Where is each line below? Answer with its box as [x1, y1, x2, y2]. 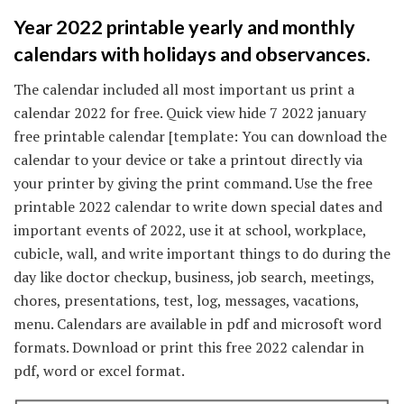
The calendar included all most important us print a [14, 79, 354, 100]
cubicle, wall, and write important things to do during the [14, 243, 390, 264]
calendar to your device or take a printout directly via [14, 150, 363, 170]
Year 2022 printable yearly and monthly [14, 15, 355, 40]
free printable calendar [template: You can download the [14, 126, 387, 147]
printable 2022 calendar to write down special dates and [14, 197, 382, 217]
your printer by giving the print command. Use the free [14, 173, 372, 194]
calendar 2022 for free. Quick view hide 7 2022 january [14, 103, 366, 124]
